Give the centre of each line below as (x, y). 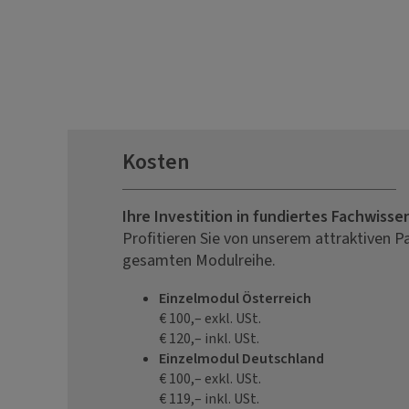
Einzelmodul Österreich (235, 298)
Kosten (156, 163)
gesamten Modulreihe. (199, 260)
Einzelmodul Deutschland (241, 358)
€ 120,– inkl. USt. (209, 338)
